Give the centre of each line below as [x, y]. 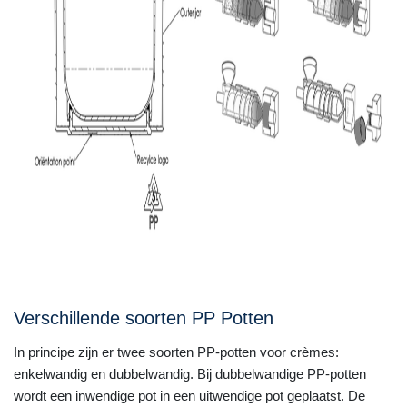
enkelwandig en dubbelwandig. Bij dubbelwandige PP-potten [190, 374]
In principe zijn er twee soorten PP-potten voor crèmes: [176, 352]
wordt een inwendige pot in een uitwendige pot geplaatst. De [189, 396]
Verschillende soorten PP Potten [144, 318]
